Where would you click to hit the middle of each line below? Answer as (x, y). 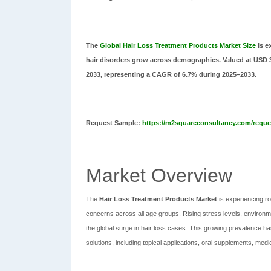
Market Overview (159, 175)
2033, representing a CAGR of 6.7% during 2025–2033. (171, 74)
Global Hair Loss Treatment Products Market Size (178, 45)
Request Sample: (114, 123)
